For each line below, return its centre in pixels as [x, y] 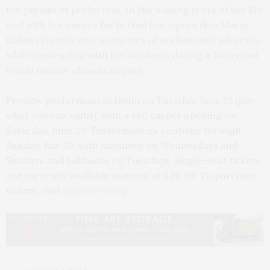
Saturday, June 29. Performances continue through [124, 130]
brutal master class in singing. [75, 70]
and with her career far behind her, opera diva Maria [127, 25]
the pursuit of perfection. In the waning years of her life [134, 10]
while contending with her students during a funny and [132, 55]
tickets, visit [35, 191]
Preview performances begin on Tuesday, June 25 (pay [130, 100]
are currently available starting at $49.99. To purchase [132, 176]
